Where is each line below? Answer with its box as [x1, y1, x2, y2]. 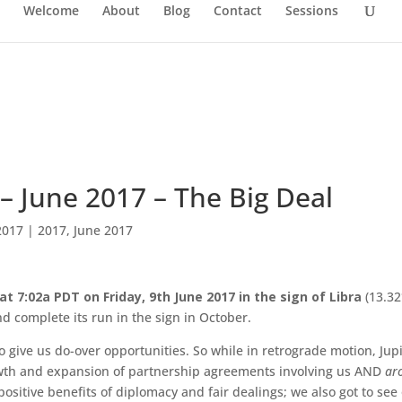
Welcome [22, 2, 79, 19]
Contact [213, 2, 262, 19]
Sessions [284, 2, 338, 19]
